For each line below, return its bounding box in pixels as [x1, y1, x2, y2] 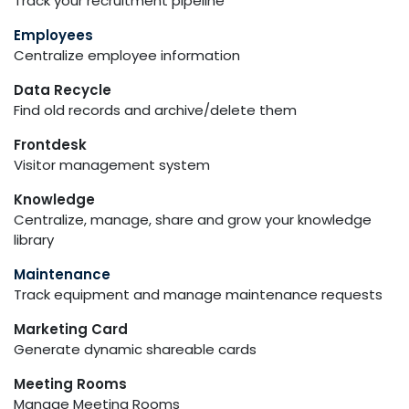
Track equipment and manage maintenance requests [14, 285, 383, 304]
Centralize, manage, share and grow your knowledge [14, 210, 372, 229]
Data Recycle [14, 80, 111, 100]
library [14, 230, 54, 249]
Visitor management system [14, 155, 210, 174]
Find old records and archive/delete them [14, 100, 297, 120]
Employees [14, 26, 93, 45]
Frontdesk [14, 135, 87, 154]
